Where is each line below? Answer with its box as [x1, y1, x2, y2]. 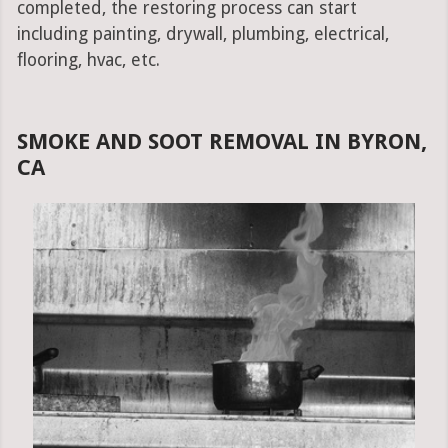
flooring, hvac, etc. [16, 50, 160, 71]
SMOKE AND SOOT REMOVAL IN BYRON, [16, 129, 427, 155]
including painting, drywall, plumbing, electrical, [16, 24, 389, 45]
